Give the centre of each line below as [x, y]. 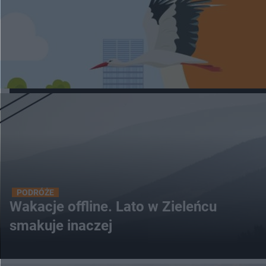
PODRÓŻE [35, 193]
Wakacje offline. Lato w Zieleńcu [113, 207]
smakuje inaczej [61, 226]
